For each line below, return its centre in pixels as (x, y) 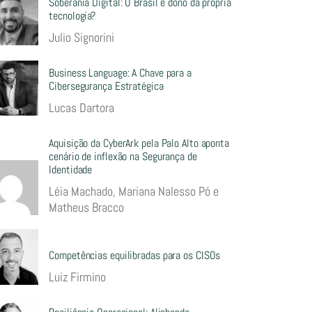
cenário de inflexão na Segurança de (123, 157)
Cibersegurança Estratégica (106, 86)
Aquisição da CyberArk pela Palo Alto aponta (139, 143)
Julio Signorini (82, 38)
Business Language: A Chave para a (120, 73)
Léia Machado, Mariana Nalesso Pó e (134, 192)
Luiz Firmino (78, 276)
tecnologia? (72, 16)
